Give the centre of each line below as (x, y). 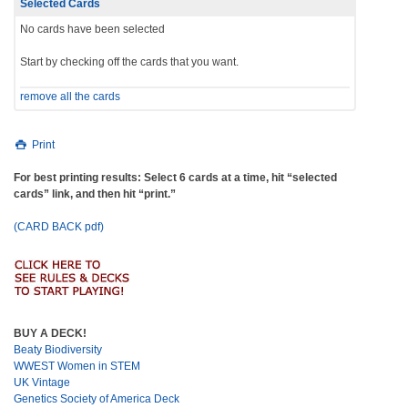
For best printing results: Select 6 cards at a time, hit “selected (175, 177)
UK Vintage (42, 382)
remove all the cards (70, 96)
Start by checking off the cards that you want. (129, 61)
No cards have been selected (92, 29)
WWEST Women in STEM (77, 366)
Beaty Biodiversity (58, 349)
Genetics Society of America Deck (97, 398)
